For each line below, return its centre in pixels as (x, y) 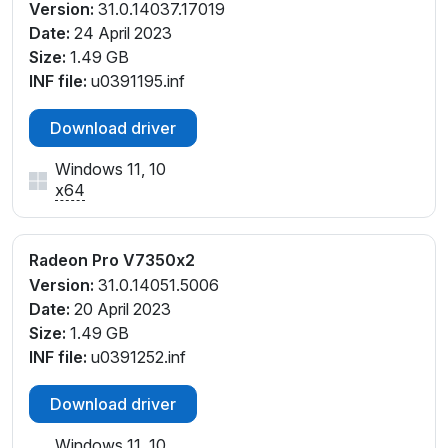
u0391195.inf (136, 81)
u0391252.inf (136, 356)
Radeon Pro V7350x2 (112, 260)
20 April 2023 (120, 308)
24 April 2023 (121, 33)
